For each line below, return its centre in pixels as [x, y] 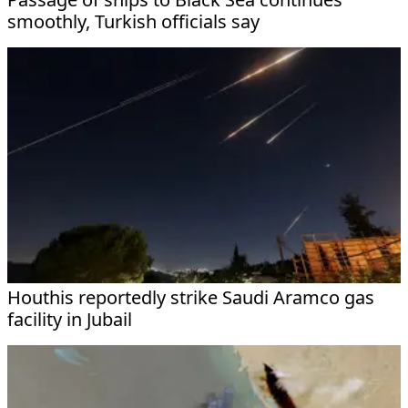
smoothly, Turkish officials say [133, 21]
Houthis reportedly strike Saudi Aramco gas [191, 297]
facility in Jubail [70, 319]
